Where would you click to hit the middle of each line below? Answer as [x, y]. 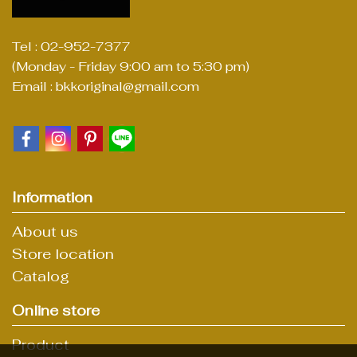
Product [41, 344]
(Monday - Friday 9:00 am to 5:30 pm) [131, 67]
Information [52, 197]
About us [45, 231]
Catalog [41, 276]
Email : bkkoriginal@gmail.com [106, 86]
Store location [63, 253]
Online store [56, 310]
